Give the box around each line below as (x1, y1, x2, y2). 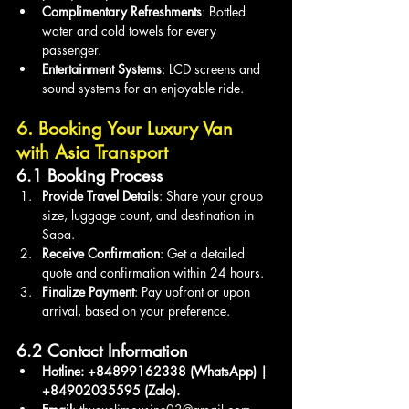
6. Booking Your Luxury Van (16, 116, 238, 141)
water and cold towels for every (42, 21, 220, 39)
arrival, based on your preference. (42, 301, 230, 320)
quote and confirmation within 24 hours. (42, 263, 264, 281)
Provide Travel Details (42, 186, 159, 204)
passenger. (42, 40, 101, 58)
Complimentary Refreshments (42, 2, 202, 20)
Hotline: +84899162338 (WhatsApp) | (42, 362, 271, 380)
